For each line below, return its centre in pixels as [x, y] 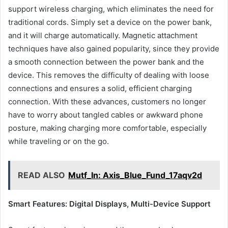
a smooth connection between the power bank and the [106, 62]
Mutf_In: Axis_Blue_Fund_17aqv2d [135, 175]
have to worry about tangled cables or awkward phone [106, 115]
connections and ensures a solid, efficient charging [100, 89]
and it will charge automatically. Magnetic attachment [103, 36]
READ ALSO [41, 175]
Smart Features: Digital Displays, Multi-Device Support [109, 204]
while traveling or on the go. [59, 141]
